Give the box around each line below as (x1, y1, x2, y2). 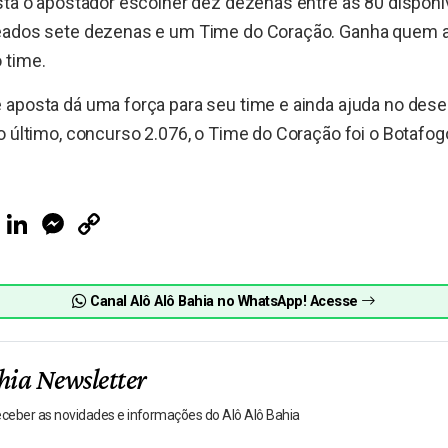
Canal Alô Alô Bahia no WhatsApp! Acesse (86, 292, 362, 310)
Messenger (68, 208, 136, 225)
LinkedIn (32, 208, 81, 225)
